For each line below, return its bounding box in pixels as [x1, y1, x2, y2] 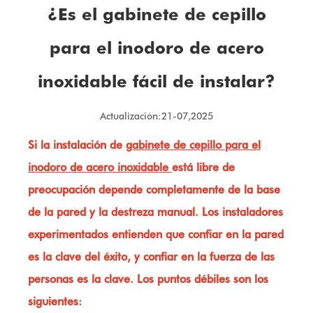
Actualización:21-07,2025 [100, 110, 213, 122]
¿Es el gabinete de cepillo [47, 4, 266, 24]
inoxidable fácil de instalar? [38, 71, 275, 92]
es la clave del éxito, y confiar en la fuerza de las [28, 250, 275, 263]
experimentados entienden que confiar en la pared [28, 228, 284, 241]
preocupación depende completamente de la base [28, 183, 280, 196]
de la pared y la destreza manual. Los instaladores [28, 205, 283, 219]
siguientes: [28, 295, 82, 308]
